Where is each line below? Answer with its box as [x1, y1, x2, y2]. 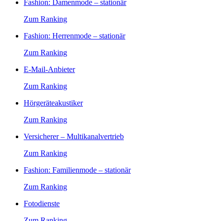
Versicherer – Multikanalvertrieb [24, 132, 124, 141]
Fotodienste [24, 199, 60, 208]
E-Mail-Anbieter [24, 65, 75, 74]
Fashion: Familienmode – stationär [24, 165, 131, 174]
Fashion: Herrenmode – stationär [24, 31, 125, 40]
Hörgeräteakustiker [24, 98, 83, 107]
